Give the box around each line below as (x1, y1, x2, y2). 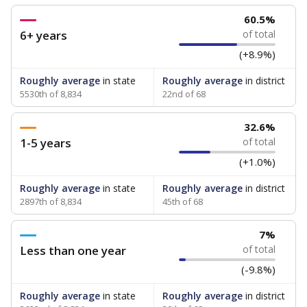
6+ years (20, 27, 67, 43)
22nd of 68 (162, 88, 206, 100)
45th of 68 (162, 195, 203, 208)
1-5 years (20, 135, 71, 151)
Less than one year (20, 243, 126, 258)
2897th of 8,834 (20, 195, 82, 208)
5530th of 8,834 (20, 88, 82, 100)
